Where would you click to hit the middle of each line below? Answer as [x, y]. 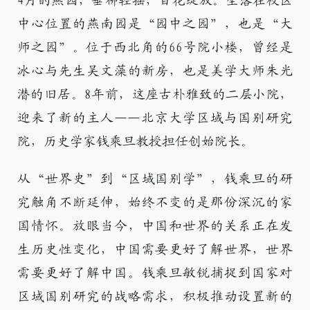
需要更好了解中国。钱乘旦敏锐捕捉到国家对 [155, 273]
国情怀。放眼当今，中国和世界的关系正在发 [155, 226]
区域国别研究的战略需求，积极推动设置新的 [155, 297]
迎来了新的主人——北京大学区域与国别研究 [155, 118]
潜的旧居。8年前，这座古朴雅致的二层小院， [155, 94]
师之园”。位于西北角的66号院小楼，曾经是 [155, 47]
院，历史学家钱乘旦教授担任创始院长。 [136, 142]
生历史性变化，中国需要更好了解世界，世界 [155, 249]
